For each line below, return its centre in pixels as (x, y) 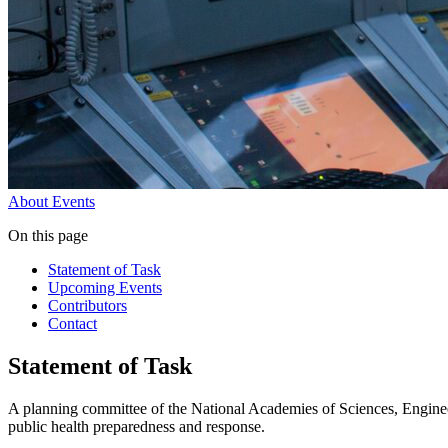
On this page (48, 236)
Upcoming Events (105, 288)
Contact (72, 324)
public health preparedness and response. (136, 427)
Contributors (87, 306)
